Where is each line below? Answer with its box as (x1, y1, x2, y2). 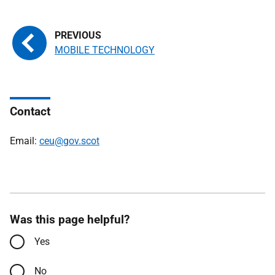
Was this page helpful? (10, 212, 130, 227)
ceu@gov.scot (39, 135, 99, 147)
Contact (10, 104, 50, 118)
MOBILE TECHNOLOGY (55, 44, 155, 56)
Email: (10, 135, 39, 147)
